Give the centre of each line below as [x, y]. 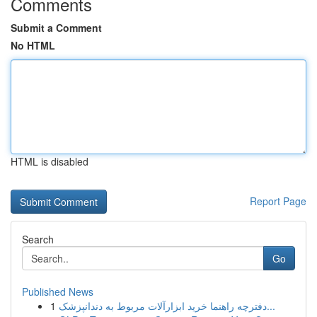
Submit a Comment [56, 28]
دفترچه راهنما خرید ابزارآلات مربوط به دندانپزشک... [271, 306]
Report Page [278, 201]
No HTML [33, 45]
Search [38, 239]
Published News [58, 292]
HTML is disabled [50, 161]
